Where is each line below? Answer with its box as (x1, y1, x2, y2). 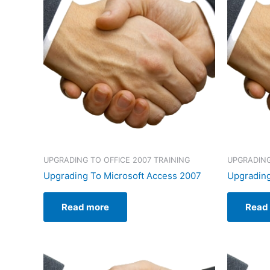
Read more (61, 201, 109, 213)
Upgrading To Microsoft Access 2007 (43, 170, 201, 182)
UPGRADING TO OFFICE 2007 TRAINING (43, 155, 190, 165)
